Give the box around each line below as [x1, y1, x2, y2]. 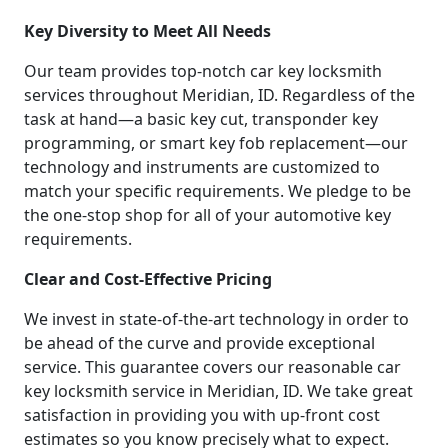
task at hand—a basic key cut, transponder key [24, 107, 378, 130]
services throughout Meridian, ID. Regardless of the [24, 83, 415, 106]
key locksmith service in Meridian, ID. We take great [24, 379, 413, 402]
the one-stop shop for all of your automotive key [24, 203, 391, 226]
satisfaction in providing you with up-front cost [24, 403, 380, 426]
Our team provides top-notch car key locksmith [24, 59, 382, 82]
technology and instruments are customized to [24, 155, 380, 178]
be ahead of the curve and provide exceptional [24, 331, 375, 354]
